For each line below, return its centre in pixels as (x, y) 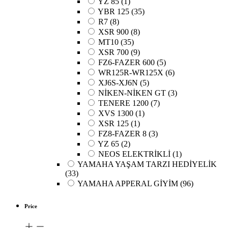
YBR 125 (113, 12)
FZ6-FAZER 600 (126, 63)
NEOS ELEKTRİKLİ (134, 154)
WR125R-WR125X (131, 73)
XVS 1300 (116, 113)
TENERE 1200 (123, 103)
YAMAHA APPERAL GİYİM (128, 184)
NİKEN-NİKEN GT (132, 93)
